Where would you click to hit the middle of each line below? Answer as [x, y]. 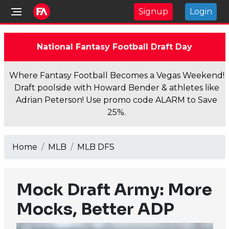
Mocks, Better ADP [95, 209]
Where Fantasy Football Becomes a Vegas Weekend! [117, 75]
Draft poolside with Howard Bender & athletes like [117, 88]
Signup [153, 11]
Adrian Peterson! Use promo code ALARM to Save [117, 100]
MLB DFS [96, 147]
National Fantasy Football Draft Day [114, 47]
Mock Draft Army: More [114, 190]
